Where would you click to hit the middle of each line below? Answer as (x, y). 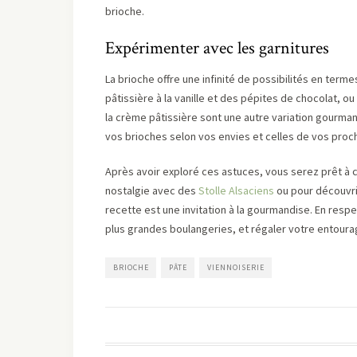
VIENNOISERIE (236, 267)
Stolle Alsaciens (236, 190)
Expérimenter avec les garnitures (217, 48)
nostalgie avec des (152, 190)
